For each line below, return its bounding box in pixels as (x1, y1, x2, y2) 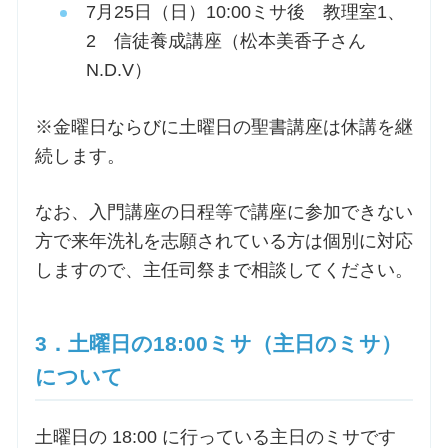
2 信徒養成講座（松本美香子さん (85, 31, 366, 52)
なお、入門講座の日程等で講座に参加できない (34, 201, 413, 222)
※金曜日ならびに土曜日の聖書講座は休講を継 (34, 116, 413, 137)
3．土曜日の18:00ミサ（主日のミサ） (34, 331, 402, 355)
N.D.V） (85, 60, 152, 81)
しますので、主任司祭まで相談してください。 (34, 259, 413, 280)
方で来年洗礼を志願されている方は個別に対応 (34, 230, 413, 251)
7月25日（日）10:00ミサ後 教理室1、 (85, 2, 405, 23)
